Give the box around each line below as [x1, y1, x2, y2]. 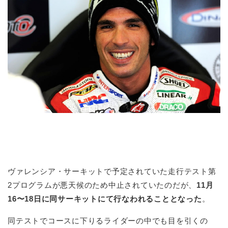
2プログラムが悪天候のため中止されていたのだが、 [8, 181, 197, 190]
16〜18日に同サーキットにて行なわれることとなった [8, 194, 202, 204]
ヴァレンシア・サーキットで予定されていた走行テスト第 [8, 167, 216, 176]
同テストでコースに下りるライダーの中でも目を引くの [8, 216, 208, 225]
